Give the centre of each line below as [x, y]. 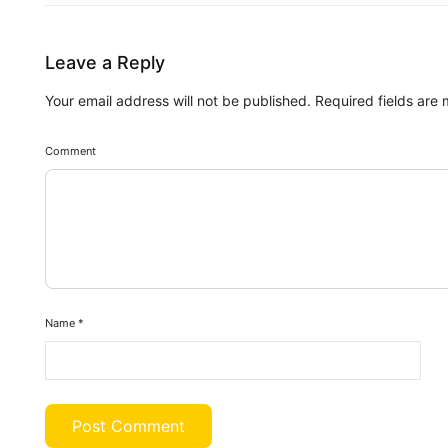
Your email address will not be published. [178, 100]
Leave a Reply [105, 62]
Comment [70, 151]
